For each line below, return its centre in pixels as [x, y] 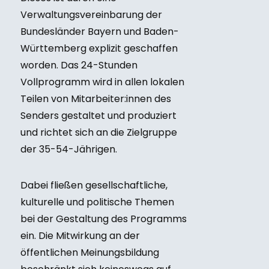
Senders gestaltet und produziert [98, 116]
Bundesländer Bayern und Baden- [99, 32]
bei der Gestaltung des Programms [103, 219]
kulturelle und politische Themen [97, 202]
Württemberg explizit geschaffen [99, 48]
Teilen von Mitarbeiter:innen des [95, 99]
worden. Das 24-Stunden [79, 65]
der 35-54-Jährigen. [68, 149]
